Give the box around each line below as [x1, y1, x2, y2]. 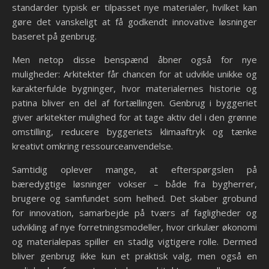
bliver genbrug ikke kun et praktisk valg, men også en [12, 250, 257, 262]
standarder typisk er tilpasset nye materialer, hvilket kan [12, 1, 257, 13]
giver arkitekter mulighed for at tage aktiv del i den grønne [12, 111, 257, 123]
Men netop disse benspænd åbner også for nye [12, 53, 257, 65]
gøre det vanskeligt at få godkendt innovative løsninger [12, 16, 257, 28]
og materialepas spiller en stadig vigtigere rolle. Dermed [12, 235, 257, 247]
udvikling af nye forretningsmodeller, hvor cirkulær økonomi [12, 221, 257, 233]
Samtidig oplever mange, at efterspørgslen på [12, 163, 257, 175]
